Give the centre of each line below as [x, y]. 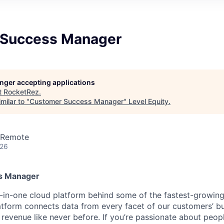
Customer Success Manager [76, 101]
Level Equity [148, 101]
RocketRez [21, 92]
